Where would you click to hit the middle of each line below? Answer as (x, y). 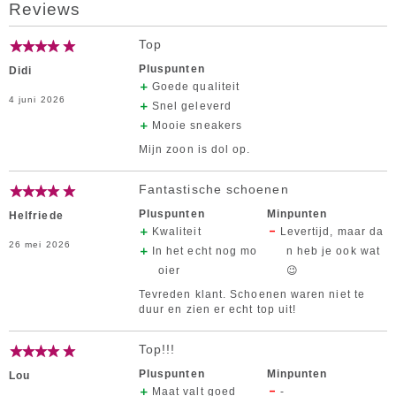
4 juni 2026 (37, 99)
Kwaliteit (176, 232)
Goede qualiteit (196, 87)
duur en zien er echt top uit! (217, 309)
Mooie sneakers (197, 126)
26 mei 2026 (40, 244)
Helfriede (36, 216)
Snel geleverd (191, 106)
